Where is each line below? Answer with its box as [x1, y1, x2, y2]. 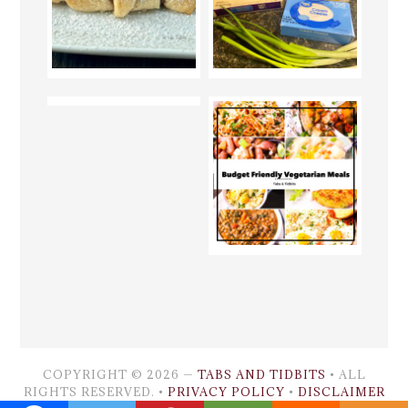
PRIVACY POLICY [167, 383, 285, 399]
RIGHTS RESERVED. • [23, 383, 168, 399]
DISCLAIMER [297, 383, 385, 399]
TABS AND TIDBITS [197, 366, 326, 382]
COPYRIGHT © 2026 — [42, 366, 198, 382]
